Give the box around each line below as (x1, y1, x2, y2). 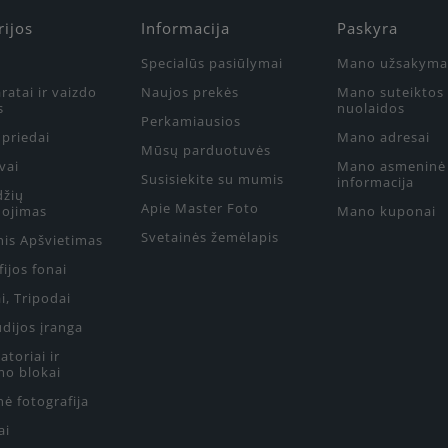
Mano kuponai (337, 202, 436, 221)
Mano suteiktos (337, 83, 444, 102)
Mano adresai (337, 128, 430, 147)
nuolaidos (337, 99, 405, 118)
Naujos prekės (141, 83, 239, 102)
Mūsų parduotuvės (141, 141, 271, 160)
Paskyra (337, 18, 398, 39)
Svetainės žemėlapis (141, 228, 279, 247)
